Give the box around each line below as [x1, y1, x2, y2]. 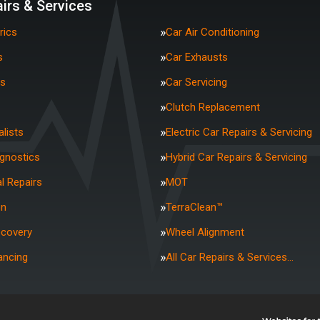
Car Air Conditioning [166, 26, 259, 39]
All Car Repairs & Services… [166, 251, 294, 264]
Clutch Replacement [166, 101, 260, 114]
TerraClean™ [166, 201, 223, 214]
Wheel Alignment [166, 226, 244, 239]
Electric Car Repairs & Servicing [166, 126, 312, 139]
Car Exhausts [166, 51, 228, 64]
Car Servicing [166, 76, 227, 89]
